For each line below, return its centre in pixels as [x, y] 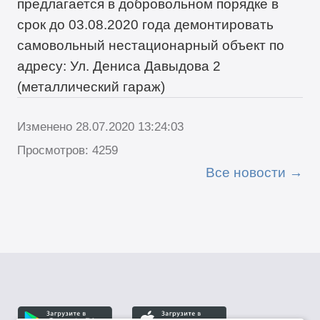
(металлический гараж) [91, 87]
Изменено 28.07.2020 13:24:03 [101, 127]
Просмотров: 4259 [68, 151]
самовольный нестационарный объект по [151, 45]
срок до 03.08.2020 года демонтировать [146, 25]
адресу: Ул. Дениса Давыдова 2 [119, 66]
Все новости [245, 172]
